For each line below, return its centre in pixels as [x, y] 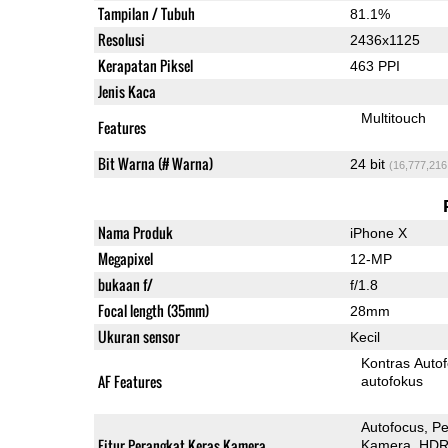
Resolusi [121, 39]
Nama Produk [135, 232]
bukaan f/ [125, 284]
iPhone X [378, 232]
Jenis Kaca [126, 91]
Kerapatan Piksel [145, 65]
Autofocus [393, 426]
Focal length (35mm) [153, 310]
